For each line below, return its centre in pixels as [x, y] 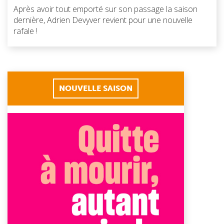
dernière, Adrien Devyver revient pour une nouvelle [103, 20]
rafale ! [25, 31]
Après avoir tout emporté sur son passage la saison [105, 9]
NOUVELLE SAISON [96, 88]
